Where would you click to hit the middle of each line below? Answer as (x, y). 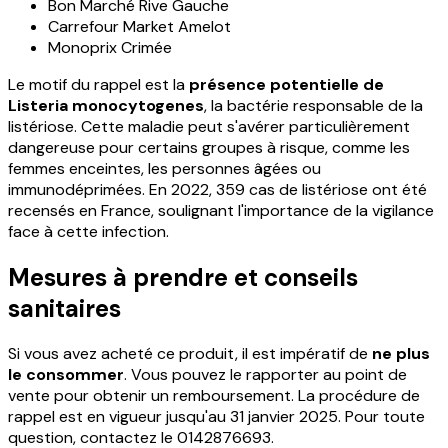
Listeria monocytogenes (106, 105)
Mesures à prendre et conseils (183, 277)
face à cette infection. (88, 231)
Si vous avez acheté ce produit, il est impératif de (190, 354)
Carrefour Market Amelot (139, 26)
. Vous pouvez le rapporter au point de (265, 375)
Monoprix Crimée (110, 47)
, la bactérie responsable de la (313, 105)
